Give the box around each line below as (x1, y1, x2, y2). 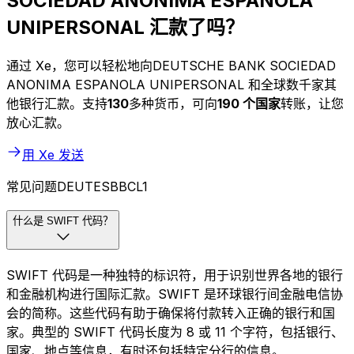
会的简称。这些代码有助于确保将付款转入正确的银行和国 (6, 304, 335, 321)
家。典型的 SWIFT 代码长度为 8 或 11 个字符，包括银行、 (6, 323, 344, 340)
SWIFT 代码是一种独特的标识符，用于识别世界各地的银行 (6, 266, 343, 283)
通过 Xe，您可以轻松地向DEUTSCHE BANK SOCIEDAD (6, 58, 336, 74)
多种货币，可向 (129, 96, 217, 112)
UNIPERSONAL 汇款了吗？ (6, 16, 244, 40)
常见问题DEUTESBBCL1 (6, 179, 148, 195)
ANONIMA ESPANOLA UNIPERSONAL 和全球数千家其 (6, 77, 337, 93)
